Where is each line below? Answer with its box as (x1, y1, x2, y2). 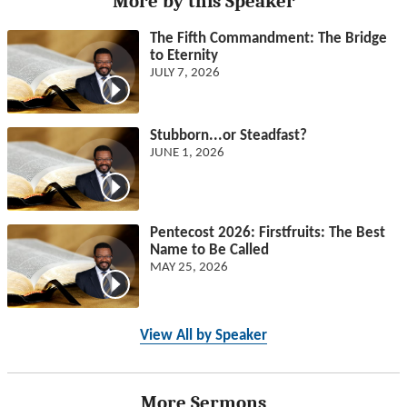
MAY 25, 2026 (149, 261, 228, 275)
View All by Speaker (140, 328, 267, 344)
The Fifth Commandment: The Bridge (149, 31, 387, 47)
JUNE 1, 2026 (149, 146, 224, 161)
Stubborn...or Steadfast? (149, 128, 307, 144)
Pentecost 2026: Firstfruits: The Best (149, 225, 385, 242)
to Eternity (149, 48, 218, 65)
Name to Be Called (149, 243, 269, 259)
